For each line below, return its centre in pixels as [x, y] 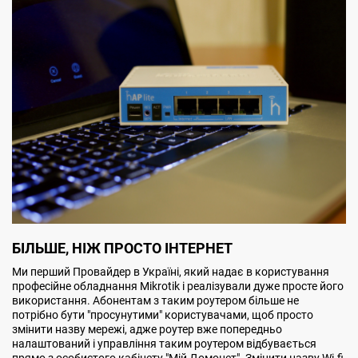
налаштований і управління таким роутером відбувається [164, 343]
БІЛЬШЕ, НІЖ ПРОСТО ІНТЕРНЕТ [122, 248]
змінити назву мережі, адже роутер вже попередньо [147, 329]
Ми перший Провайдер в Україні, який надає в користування [171, 271]
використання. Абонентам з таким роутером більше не [155, 300]
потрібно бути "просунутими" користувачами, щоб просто [163, 314]
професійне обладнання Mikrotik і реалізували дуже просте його [178, 286]
